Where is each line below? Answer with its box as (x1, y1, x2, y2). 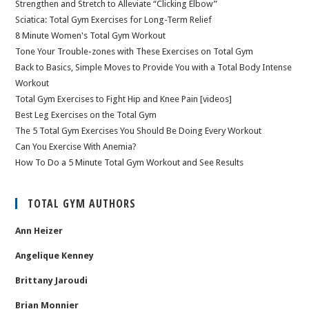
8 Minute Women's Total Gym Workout (15, 30, 166, 41)
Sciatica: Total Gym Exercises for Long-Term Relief (15, 14, 212, 25)
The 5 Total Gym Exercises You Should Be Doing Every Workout (15, 126, 262, 136)
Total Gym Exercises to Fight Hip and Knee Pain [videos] (15, 94, 232, 104)
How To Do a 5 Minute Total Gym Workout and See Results (15, 157, 244, 168)
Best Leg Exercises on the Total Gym (15, 110, 157, 120)
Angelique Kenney (15, 250, 94, 261)
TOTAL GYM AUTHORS (28, 196, 137, 211)
